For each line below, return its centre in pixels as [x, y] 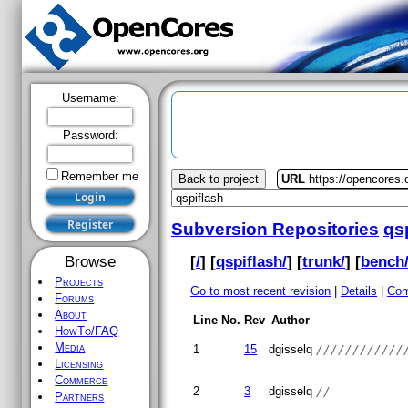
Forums [75, 298]
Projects [79, 282]
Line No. [217, 320]
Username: [90, 98]
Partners [80, 397]
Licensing [79, 364]
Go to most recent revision [261, 291]
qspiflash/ [252, 261]
